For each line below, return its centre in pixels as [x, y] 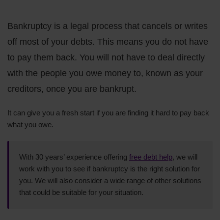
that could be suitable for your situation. [81, 192]
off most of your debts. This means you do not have [108, 41]
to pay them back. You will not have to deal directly [106, 57]
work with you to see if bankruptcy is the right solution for [110, 168]
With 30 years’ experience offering [74, 157]
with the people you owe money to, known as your [105, 73]
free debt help [151, 157]
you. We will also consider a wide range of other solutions [110, 180]
